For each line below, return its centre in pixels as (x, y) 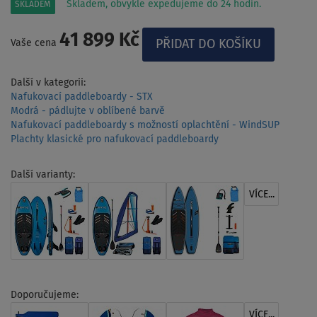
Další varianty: (43, 174)
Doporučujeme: (45, 295)
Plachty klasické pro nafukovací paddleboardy (115, 139)
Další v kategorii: (48, 82)
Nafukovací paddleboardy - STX (82, 97)
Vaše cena (35, 43)
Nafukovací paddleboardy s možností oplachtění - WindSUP (145, 125)
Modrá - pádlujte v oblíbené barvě (88, 111)
